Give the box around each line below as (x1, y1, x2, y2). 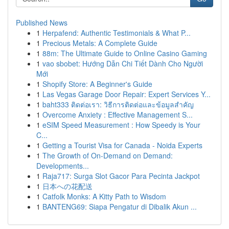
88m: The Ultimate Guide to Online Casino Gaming (42, 48, 207, 58)
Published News (16, 17, 67, 28)
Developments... (36, 161, 89, 171)
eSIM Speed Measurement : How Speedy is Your (42, 120, 200, 130)
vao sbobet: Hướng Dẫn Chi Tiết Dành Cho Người (42, 58, 203, 68)
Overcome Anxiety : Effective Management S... (42, 109, 193, 120)
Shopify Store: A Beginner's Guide (42, 79, 152, 89)
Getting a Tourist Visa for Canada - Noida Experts (42, 140, 202, 150)
